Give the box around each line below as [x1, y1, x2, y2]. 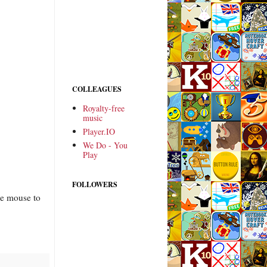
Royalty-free [82, 102, 125, 114]
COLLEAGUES [72, 84, 122, 95]
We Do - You [82, 139, 128, 151]
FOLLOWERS [72, 179, 117, 190]
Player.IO [82, 125, 115, 137]
